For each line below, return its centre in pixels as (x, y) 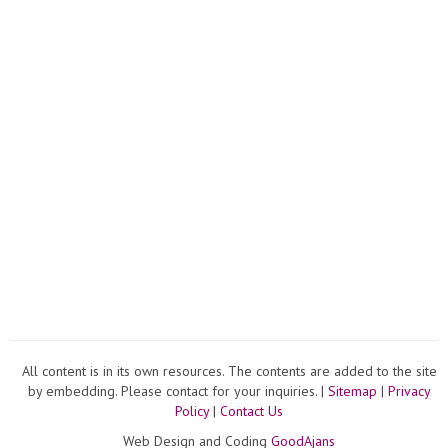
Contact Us (251, 410)
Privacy (409, 390)
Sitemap (352, 390)
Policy (192, 410)
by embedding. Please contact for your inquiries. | (177, 390)
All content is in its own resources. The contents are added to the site (229, 370)
